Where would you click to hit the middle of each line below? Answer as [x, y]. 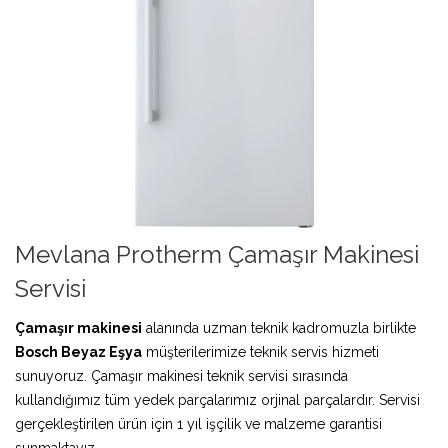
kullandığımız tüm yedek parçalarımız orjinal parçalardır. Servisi [217, 399]
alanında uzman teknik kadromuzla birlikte [279, 327]
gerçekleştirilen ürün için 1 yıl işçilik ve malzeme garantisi [198, 423]
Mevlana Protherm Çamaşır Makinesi [217, 254]
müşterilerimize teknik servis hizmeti [260, 351]
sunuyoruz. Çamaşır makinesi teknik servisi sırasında [181, 375]
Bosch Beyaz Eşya [78, 351]
